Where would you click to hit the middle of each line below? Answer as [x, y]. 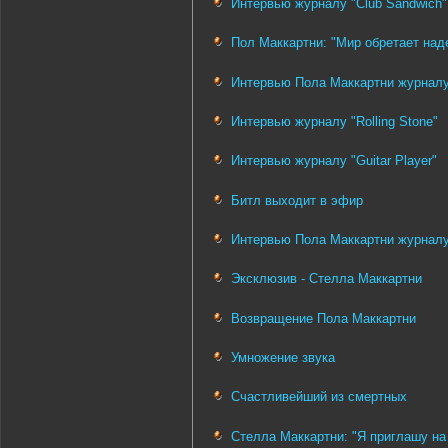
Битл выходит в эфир [297, 200]
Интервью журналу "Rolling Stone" [334, 122]
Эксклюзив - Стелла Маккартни [326, 279]
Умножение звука [283, 358]
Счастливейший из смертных [319, 397]
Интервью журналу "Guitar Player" [334, 161]
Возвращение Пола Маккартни [323, 318]
